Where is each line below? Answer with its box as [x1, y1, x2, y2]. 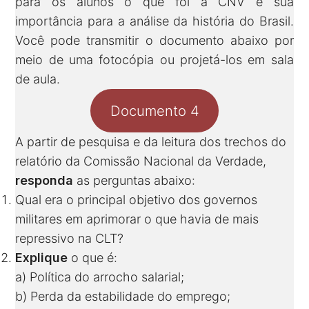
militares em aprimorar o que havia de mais [15, 212, 259, 227]
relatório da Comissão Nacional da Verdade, [15, 154, 267, 169]
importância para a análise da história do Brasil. [15, 14, 294, 29]
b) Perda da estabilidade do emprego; [15, 289, 231, 304]
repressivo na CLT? [15, 231, 124, 246]
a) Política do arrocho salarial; [15, 270, 185, 285]
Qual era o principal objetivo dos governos [15, 192, 258, 208]
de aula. [15, 72, 61, 87]
